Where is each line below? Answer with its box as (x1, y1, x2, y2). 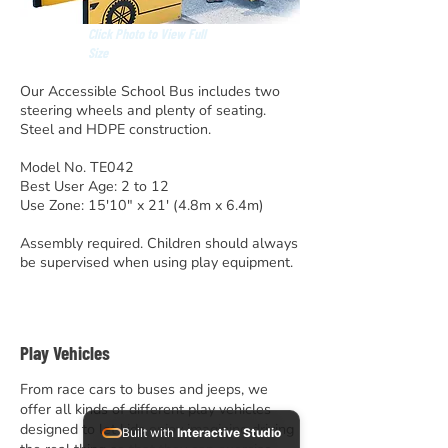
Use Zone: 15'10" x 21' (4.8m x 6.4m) (20, 196, 264, 215)
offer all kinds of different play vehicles (20, 399, 271, 419)
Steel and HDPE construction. (20, 120, 211, 139)
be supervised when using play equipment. (20, 253, 293, 272)
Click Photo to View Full (88, 25, 206, 42)
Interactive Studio (177, 425, 281, 440)
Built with (122, 425, 177, 440)
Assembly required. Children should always (20, 234, 298, 253)
